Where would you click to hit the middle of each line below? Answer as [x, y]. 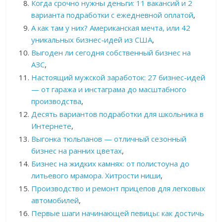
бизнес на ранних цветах [77, 151]
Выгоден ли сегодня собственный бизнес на [111, 53]
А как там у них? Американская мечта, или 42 [111, 28]
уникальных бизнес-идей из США [92, 40]
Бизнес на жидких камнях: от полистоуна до [111, 164]
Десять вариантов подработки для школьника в [118, 114]
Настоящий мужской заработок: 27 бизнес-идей [118, 78]
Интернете [52, 126]
